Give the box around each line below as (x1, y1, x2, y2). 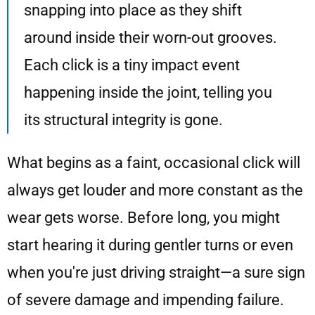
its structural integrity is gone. (24, 111, 223, 129)
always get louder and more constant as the (7, 181, 303, 200)
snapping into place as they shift (24, 1, 242, 20)
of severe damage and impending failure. (7, 291, 284, 309)
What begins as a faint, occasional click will (7, 154, 300, 172)
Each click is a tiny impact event (24, 56, 240, 75)
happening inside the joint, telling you (24, 84, 272, 102)
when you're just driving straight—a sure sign (7, 264, 305, 282)
